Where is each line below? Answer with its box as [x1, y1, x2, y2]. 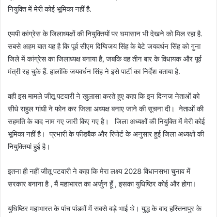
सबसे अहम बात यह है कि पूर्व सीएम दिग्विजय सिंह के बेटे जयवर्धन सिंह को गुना [8, 42, 201, 51]
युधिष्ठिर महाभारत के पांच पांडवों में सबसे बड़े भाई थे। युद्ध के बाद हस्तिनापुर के [8, 204, 201, 214]
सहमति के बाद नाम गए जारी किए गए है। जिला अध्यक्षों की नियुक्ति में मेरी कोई [8, 117, 205, 126]
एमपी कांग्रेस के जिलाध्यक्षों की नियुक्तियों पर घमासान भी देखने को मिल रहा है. [8, 29, 202, 39]
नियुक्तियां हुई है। [8, 142, 52, 152]
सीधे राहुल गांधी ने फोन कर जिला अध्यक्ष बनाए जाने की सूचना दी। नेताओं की [8, 104, 203, 114]
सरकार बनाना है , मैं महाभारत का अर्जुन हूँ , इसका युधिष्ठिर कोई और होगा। [8, 179, 199, 189]
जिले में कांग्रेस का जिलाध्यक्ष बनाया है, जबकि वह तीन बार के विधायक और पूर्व [8, 54, 201, 64]
